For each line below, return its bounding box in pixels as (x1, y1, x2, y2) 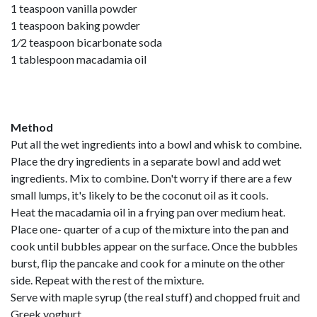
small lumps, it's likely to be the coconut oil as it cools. (11, 188, 268, 202)
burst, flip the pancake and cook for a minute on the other (11, 256, 285, 270)
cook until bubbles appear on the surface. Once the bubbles (11, 239, 298, 253)
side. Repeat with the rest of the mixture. (11, 273, 204, 287)
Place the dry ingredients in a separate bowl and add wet (11, 154, 281, 168)
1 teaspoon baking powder (11, 18, 140, 32)
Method (11, 120, 53, 134)
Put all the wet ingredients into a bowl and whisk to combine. (11, 137, 301, 151)
